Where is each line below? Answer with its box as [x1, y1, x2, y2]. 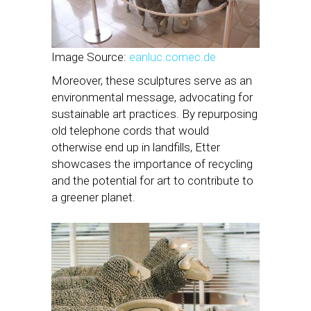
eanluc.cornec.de [129, 49, 216, 64]
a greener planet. [51, 190, 135, 204]
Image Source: [51, 49, 129, 64]
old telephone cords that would [51, 123, 209, 137]
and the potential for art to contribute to [51, 173, 253, 187]
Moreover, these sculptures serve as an [51, 73, 252, 87]
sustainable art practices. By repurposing [51, 106, 258, 121]
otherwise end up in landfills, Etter [51, 140, 220, 154]
